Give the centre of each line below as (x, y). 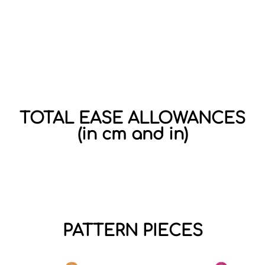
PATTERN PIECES (132, 231)
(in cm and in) (132, 135)
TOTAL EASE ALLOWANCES (132, 119)
